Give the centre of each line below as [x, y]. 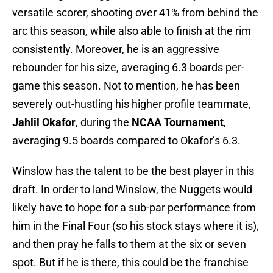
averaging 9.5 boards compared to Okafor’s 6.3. [126, 141]
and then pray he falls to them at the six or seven [129, 244]
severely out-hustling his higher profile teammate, [132, 104]
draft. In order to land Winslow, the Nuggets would [132, 190]
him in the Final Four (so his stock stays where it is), [136, 226]
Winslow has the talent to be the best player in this [133, 171]
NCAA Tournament [178, 122]
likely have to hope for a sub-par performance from [134, 208]
